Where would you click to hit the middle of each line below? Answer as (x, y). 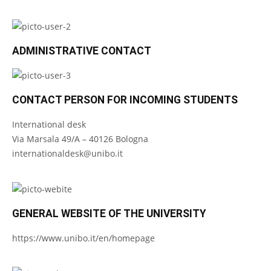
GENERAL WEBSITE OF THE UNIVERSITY (109, 214)
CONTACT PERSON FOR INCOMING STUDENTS (125, 100)
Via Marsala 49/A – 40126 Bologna (80, 139)
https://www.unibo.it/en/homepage (83, 238)
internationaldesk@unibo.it (67, 153)
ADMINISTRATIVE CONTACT (82, 51)
